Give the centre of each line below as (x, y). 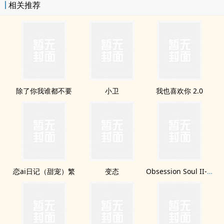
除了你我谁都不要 (44, 91)
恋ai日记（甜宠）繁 (44, 171)
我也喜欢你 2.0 (180, 91)
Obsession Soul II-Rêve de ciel (209, 171)
